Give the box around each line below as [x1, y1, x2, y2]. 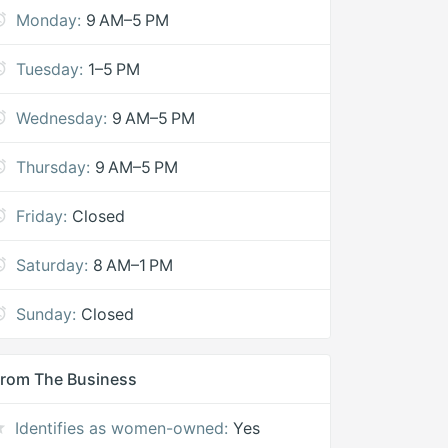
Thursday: [16, 157, 91, 177]
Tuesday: [16, 59, 84, 79]
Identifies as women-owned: [15, 418, 229, 438]
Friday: [16, 206, 68, 226]
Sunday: [16, 304, 77, 324]
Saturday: [16, 255, 89, 275]
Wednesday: [16, 108, 108, 128]
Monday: [16, 10, 82, 30]
